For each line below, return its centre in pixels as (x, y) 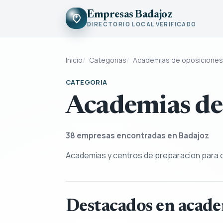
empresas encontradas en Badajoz (142, 135)
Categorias (108, 60)
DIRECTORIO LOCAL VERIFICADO (142, 24)
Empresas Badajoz (130, 15)
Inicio (74, 60)
